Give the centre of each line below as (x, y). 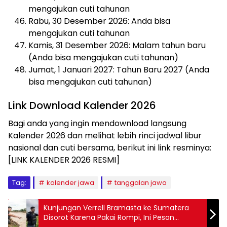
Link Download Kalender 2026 (82, 105)
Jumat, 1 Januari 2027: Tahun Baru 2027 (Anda (119, 69)
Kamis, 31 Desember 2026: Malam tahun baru (117, 45)
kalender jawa (70, 182)
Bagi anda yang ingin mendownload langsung (97, 123)
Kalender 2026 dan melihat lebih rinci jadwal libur (105, 135)
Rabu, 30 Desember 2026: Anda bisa (99, 21)
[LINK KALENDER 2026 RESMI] (64, 160)
